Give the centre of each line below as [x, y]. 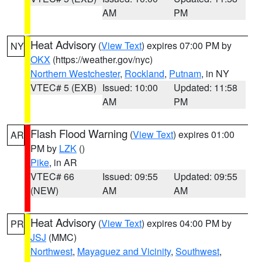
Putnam [185, 73]
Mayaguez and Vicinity [124, 251]
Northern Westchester [75, 73]
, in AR [63, 162]
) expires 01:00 [204, 134]
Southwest [197, 251]
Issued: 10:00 [130, 87]
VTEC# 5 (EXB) [63, 87]
